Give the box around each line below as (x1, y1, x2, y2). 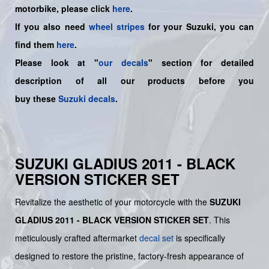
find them (15, 38, 56, 50)
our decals (98, 56, 148, 68)
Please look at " (15, 56, 99, 68)
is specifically (174, 231, 225, 244)
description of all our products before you (15, 74, 254, 86)
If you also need (15, 20, 89, 32)
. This (209, 213, 230, 226)
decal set (139, 231, 174, 244)
